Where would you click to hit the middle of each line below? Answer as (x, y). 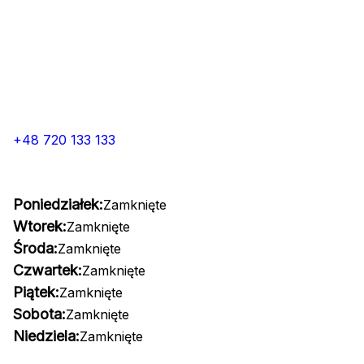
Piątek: (36, 292)
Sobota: (39, 314)
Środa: (35, 248)
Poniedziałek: (58, 204)
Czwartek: (48, 270)
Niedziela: (46, 336)
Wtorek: (40, 226)
